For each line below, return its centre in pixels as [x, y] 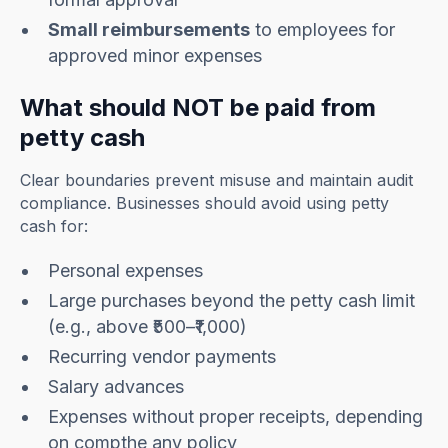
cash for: [54, 226]
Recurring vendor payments [162, 357]
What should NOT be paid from [198, 108]
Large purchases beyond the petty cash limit [232, 301]
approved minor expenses [155, 56]
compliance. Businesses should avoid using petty [205, 203]
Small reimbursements [149, 30]
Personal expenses [126, 271]
